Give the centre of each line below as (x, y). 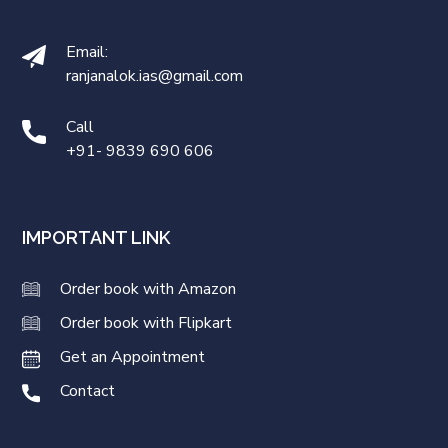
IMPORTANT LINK (96, 238)
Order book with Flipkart (146, 323)
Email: (87, 52)
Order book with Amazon (148, 289)
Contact (88, 391)
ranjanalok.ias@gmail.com (155, 76)
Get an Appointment (133, 357)
